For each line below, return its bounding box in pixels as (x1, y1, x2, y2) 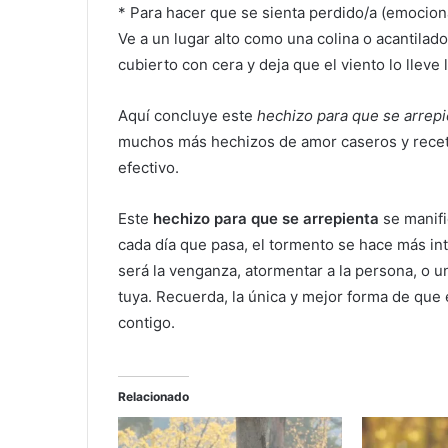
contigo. (118, 312, 175, 332)
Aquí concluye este (118, 105, 257, 125)
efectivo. (118, 157, 179, 177)
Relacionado (118, 388, 189, 404)
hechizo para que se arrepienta (153, 208, 379, 228)
